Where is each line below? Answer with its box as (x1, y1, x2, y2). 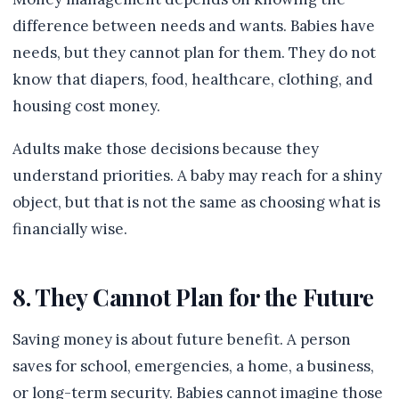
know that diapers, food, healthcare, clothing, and (12, 69, 373, 89)
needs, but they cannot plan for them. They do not (12, 43, 376, 62)
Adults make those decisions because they (12, 139, 319, 159)
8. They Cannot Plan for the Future (12, 281, 375, 313)
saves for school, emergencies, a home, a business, (12, 356, 374, 376)
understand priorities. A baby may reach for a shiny (12, 166, 382, 185)
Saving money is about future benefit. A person (12, 330, 351, 349)
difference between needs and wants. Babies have (12, 16, 375, 36)
